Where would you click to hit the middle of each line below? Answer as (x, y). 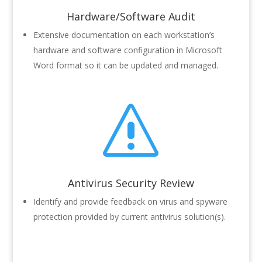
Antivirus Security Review (131, 183)
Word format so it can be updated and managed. (125, 65)
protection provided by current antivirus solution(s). (129, 217)
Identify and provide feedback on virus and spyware (130, 202)
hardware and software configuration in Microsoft (127, 50)
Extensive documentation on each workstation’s (124, 35)
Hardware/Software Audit (131, 17)
